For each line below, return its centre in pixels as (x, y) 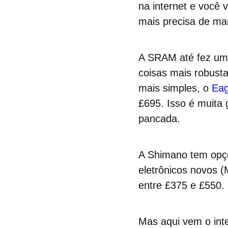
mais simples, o (175, 88)
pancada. (159, 119)
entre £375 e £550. (181, 185)
